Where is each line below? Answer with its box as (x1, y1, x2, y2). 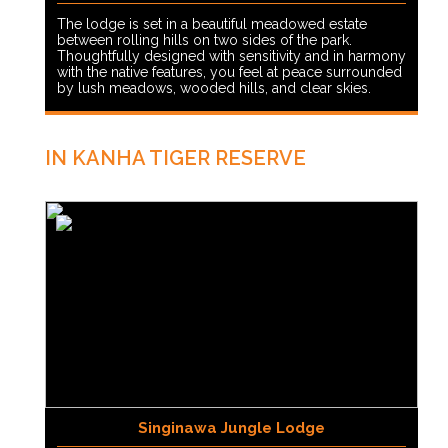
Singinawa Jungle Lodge (138, 419, 325, 438)
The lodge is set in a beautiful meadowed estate (57, 16, 367, 33)
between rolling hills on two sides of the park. (57, 32, 352, 49)
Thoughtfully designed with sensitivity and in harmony (57, 48, 406, 65)
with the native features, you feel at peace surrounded (57, 64, 402, 81)
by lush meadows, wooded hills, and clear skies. (57, 80, 371, 97)
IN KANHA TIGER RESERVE (45, 146, 306, 171)
